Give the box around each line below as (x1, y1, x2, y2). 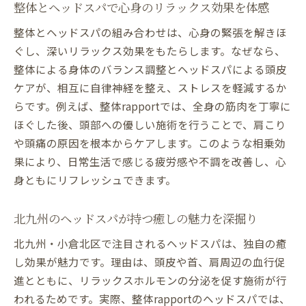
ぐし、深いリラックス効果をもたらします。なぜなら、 (14, 43, 286, 59)
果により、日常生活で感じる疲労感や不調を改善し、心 (14, 154, 286, 169)
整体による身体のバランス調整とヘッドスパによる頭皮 (14, 61, 287, 77)
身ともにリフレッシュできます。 (14, 172, 176, 188)
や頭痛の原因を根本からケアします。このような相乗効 (14, 135, 286, 151)
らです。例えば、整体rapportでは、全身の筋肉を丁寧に (14, 98, 291, 114)
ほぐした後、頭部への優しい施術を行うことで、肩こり (14, 117, 286, 133)
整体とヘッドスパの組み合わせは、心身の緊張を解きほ (14, 25, 287, 40)
